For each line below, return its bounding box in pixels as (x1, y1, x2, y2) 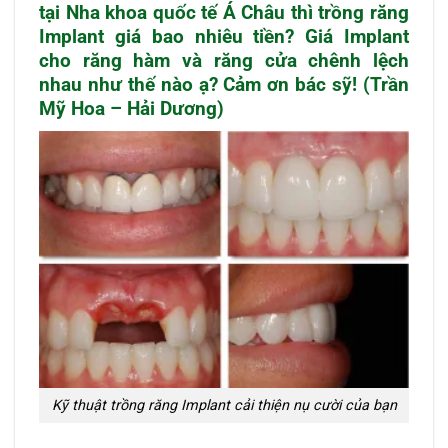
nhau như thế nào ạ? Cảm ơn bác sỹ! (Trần (39, 73, 409, 96)
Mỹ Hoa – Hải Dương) (39, 97, 224, 120)
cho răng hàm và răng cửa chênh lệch (39, 49, 409, 72)
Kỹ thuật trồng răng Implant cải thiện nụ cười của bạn (51, 397, 397, 415)
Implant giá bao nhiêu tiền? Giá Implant (39, 25, 409, 48)
